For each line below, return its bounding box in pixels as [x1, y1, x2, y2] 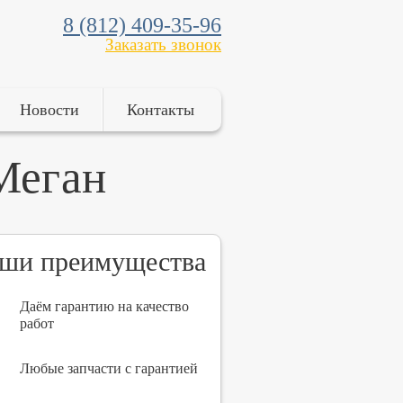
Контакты [127, 101, 194, 119]
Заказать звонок [105, 35, 221, 54]
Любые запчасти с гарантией [20, 361, 198, 376]
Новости [20, 101, 79, 119]
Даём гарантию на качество [20, 299, 189, 314]
